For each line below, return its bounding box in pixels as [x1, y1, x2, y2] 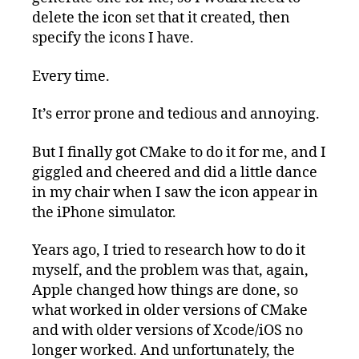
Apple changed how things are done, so [32, 281, 298, 301]
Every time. [32, 67, 110, 86]
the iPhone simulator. [32, 203, 176, 222]
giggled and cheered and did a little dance [32, 163, 317, 182]
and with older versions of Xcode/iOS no [32, 321, 303, 341]
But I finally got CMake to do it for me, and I [32, 143, 326, 162]
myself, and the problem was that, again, [32, 261, 309, 280]
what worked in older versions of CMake [32, 301, 308, 321]
